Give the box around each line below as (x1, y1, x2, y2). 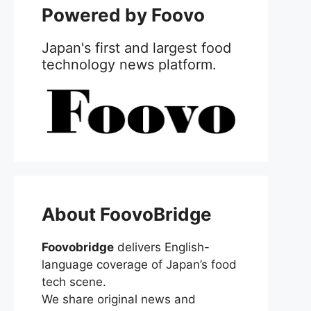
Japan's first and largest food (42, 40, 231, 57)
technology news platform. (42, 56, 217, 74)
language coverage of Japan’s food (42, 257, 237, 271)
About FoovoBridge (42, 203, 212, 225)
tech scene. (42, 274, 106, 289)
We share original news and (42, 292, 196, 306)
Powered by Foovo (42, 4, 205, 26)
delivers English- (114, 239, 210, 254)
